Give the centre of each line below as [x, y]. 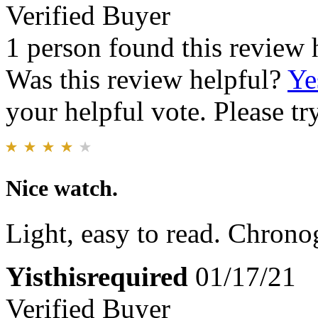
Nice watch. [62, 188]
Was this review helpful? [147, 79]
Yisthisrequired [97, 276]
